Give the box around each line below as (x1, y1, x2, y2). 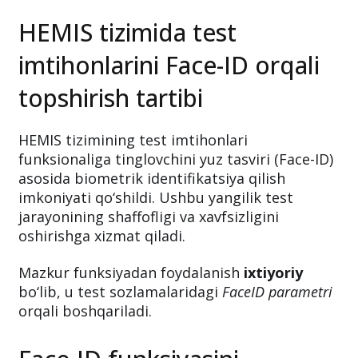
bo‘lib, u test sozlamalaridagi (18, 282, 222, 301)
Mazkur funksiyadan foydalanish (18, 263, 244, 282)
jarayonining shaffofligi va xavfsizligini (18, 207, 279, 226)
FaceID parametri (222, 282, 332, 301)
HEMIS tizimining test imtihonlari (18, 130, 248, 149)
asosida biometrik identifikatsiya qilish (18, 169, 285, 188)
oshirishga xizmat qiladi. (18, 226, 185, 245)
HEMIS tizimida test (18, 16, 237, 49)
